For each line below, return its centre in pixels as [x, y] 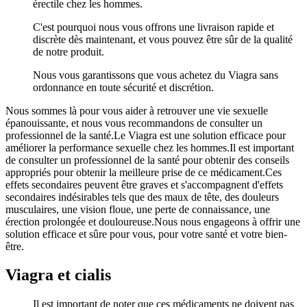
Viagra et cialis [58, 275]
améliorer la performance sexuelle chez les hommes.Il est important [150, 147]
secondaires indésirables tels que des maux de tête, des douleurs [142, 197]
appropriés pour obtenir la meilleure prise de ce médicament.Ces [144, 172]
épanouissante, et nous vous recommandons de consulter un [134, 123]
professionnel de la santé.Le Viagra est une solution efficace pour [146, 135]
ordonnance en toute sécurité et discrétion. [123, 87]
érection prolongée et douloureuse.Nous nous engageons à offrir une [153, 221]
